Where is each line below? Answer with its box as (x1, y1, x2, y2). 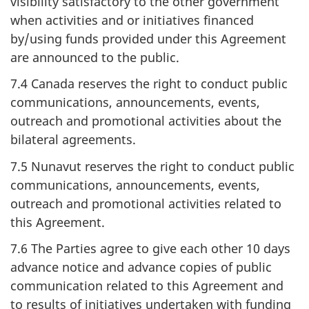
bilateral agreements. (10, 131, 136, 148)
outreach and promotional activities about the (10, 112, 281, 129)
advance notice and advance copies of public (10, 259, 272, 275)
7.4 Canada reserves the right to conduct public (10, 75, 288, 92)
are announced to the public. (10, 48, 179, 66)
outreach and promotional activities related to (10, 195, 281, 212)
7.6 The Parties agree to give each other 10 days (10, 240, 290, 257)
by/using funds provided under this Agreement (10, 30, 286, 47)
